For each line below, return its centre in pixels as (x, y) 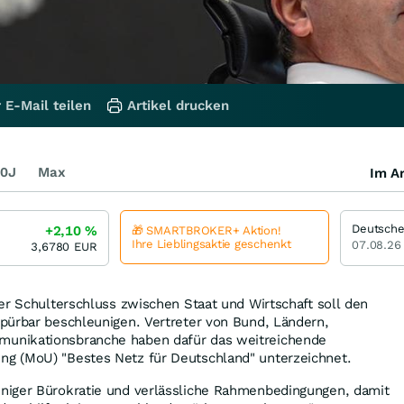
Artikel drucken (178, 105)
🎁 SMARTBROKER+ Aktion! (207, 230)
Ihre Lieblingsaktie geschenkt (211, 243)
